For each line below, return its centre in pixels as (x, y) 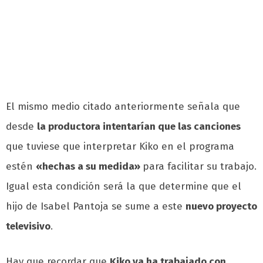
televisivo (28, 227)
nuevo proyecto (221, 207)
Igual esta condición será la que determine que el (124, 187)
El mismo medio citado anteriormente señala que (123, 107)
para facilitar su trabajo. (200, 167)
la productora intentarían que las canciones (139, 127)
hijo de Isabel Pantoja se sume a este (96, 207)
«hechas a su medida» (89, 167)
